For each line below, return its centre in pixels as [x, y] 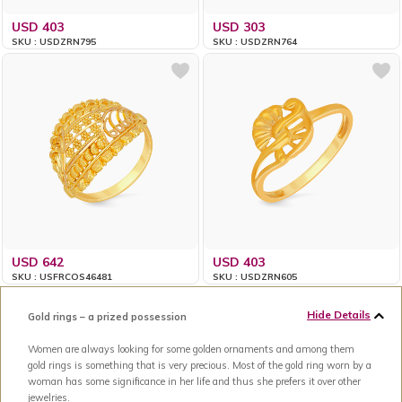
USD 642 [38, 262]
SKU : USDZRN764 [255, 41]
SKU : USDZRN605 [255, 276]
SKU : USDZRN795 [54, 41]
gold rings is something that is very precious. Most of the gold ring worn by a [200, 365]
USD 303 [239, 26]
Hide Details [339, 314]
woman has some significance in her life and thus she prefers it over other [194, 381]
